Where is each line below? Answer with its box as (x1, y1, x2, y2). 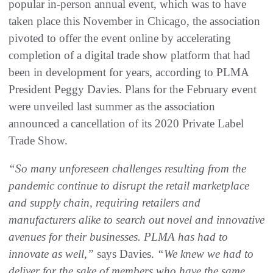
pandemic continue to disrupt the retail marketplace (9, 179, 249, 192)
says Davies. (94, 247, 157, 260)
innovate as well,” (9, 247, 94, 260)
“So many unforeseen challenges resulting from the (9, 162, 246, 175)
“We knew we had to (157, 247, 253, 260)
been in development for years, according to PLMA (9, 66, 249, 79)
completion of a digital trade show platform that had (9, 49, 250, 62)
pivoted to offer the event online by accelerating (9, 32, 231, 44)
